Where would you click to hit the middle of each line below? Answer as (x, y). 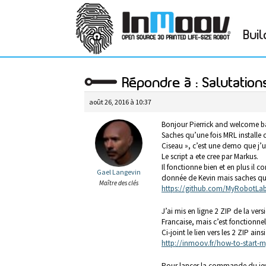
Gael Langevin (118, 172)
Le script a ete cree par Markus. (210, 156)
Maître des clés (118, 183)
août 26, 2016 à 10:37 (120, 102)
